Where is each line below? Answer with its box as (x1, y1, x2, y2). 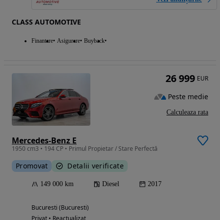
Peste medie (168, 91, 208, 101)
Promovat (16, 161, 48, 170)
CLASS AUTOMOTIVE (12, 17, 81, 27)
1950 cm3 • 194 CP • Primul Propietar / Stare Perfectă (12, 144, 158, 153)
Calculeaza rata (166, 109, 208, 116)
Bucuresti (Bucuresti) (31, 203, 89, 212)
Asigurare (57, 37, 80, 45)
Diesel (102, 180, 119, 188)
